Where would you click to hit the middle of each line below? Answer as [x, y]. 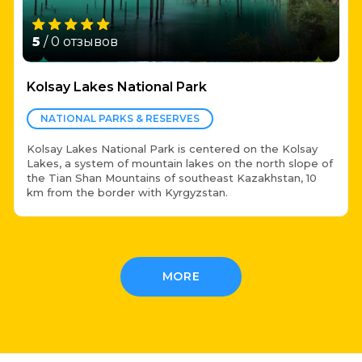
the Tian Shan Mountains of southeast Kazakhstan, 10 [172, 178]
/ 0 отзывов [79, 42]
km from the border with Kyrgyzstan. [127, 193]
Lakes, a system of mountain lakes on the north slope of [180, 164]
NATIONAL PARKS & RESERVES [120, 119]
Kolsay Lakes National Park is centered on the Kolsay [172, 149]
